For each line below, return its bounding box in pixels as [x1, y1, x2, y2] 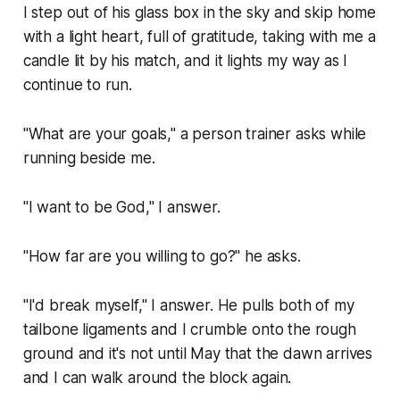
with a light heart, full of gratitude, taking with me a [22, 28, 376, 46]
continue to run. [22, 76, 132, 95]
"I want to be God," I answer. [22, 198, 221, 217]
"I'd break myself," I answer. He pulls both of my [22, 296, 354, 315]
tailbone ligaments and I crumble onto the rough [22, 321, 356, 339]
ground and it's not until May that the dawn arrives [22, 345, 373, 363]
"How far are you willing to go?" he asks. [22, 247, 301, 266]
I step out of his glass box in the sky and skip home [22, 4, 376, 22]
